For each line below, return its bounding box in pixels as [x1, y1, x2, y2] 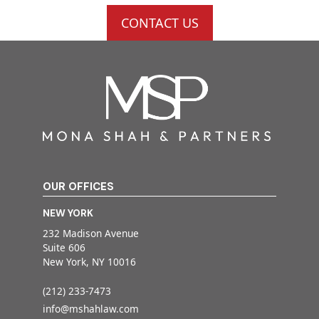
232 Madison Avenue [43, 226, 139, 241]
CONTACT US [120, 14, 199, 31]
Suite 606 [43, 241, 85, 255]
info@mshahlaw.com [43, 301, 139, 315]
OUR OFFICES [43, 179, 114, 194]
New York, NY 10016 [43, 255, 136, 269]
